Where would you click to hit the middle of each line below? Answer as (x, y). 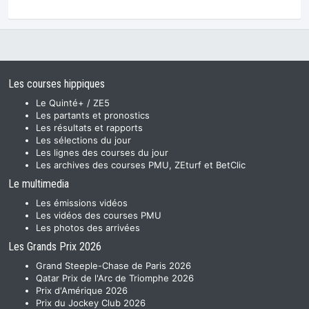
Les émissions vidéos (82, 203)
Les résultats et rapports (89, 128)
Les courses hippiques (57, 84)
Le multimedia (39, 184)
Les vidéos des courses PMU (99, 216)
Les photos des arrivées (88, 228)
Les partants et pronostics (93, 116)
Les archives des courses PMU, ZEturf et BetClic (141, 165)
